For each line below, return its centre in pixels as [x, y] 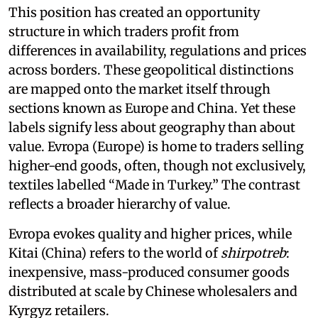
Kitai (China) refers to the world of [115, 253]
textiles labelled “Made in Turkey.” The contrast [154, 185]
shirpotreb [253, 253]
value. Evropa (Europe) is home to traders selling [156, 146]
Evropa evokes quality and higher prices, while [150, 234]
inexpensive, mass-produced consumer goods [149, 272]
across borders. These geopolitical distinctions [151, 70]
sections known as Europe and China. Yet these [152, 108]
